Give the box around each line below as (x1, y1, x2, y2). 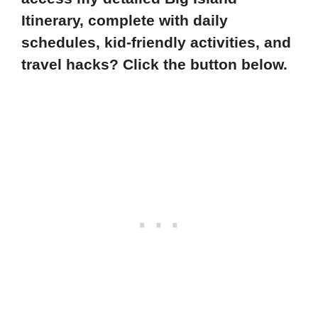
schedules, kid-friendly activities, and (21, 33, 291, 50)
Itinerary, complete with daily (21, 11, 228, 28)
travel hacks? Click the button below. (21, 55, 287, 72)
